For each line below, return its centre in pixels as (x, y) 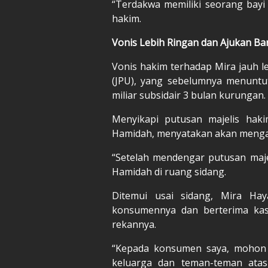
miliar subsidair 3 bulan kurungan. (189, 95)
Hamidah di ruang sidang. (169, 171)
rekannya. (134, 224)
